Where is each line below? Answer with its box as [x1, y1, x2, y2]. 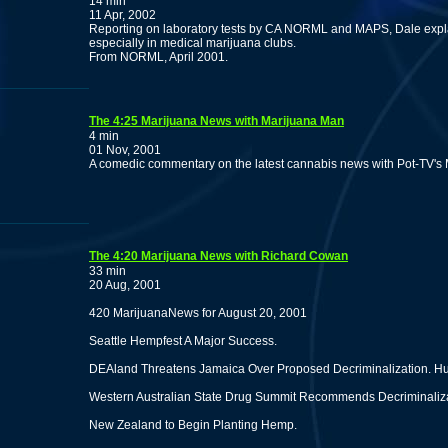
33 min [89, 264, 126, 278]
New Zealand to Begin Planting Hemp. [89, 418, 297, 432]
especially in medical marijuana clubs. [89, 36, 296, 50]
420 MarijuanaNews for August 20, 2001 [89, 306, 307, 320]
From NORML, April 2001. [89, 50, 228, 64]
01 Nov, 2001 [89, 143, 161, 157]
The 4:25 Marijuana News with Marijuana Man [89, 114, 344, 128]
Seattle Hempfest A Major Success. [89, 334, 277, 348]
